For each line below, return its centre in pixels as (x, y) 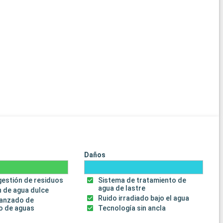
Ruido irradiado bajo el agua (144, 198)
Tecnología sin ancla (132, 208)
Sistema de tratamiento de (142, 180)
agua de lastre (122, 188)
